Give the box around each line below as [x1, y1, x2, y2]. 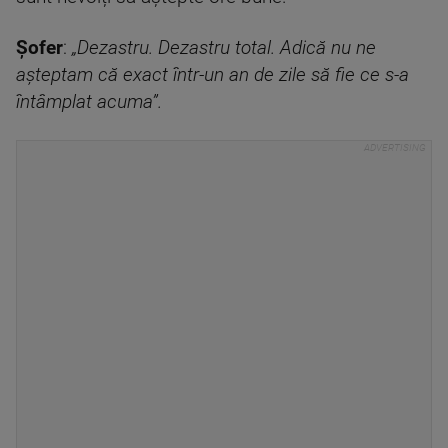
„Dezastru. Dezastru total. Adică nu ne [72, 37, 376, 59]
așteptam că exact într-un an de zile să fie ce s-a [16, 64, 409, 86]
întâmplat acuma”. [16, 91, 162, 113]
